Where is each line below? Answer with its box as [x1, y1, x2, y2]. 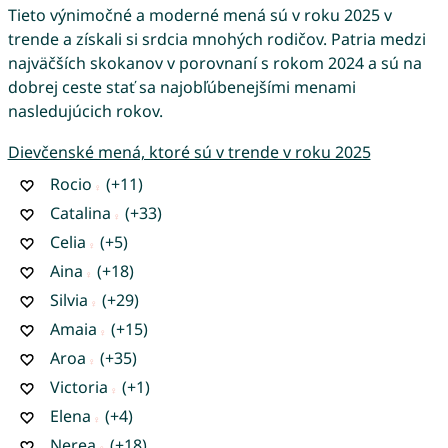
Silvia [49, 288, 88, 311]
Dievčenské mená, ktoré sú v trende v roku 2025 [7, 140, 371, 163]
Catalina [49, 201, 111, 224]
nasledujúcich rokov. [7, 99, 163, 122]
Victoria [49, 375, 108, 398]
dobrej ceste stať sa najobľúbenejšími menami [7, 75, 356, 98]
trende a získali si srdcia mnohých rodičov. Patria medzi [7, 27, 426, 50]
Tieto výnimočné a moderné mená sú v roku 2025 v [7, 3, 392, 26]
